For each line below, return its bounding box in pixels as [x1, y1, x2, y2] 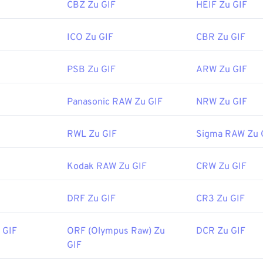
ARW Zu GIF [196, 64, 247, 76]
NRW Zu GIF [196, 96, 247, 109]
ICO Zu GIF [67, 32, 113, 44]
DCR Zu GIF [196, 225, 245, 238]
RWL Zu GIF [67, 129, 117, 141]
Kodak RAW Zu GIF [67, 161, 147, 173]
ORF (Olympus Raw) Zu [67, 225, 165, 238]
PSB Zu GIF [67, 64, 116, 76]
